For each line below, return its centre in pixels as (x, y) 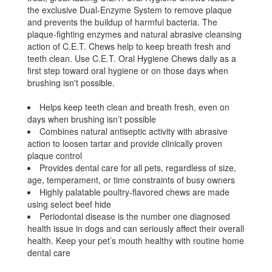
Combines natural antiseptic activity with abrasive (134, 131)
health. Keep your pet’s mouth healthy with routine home (136, 240)
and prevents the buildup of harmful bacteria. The (122, 22)
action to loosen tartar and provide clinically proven (125, 143)
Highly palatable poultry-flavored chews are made (134, 192)
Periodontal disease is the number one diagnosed (135, 216)
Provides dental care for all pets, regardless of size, (138, 167)
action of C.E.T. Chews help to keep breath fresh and (129, 46)
